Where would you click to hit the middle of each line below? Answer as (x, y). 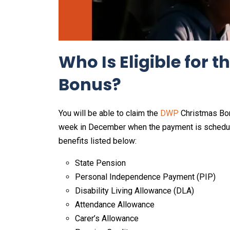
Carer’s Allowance (107, 219)
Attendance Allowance (115, 205)
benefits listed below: (98, 141)
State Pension (100, 163)
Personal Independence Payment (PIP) (145, 177)
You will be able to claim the (109, 113)
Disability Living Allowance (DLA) (135, 191)
